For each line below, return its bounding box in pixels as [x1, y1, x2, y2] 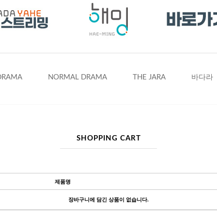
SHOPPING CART [76, 135, 141, 142]
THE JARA [132, 74, 166, 81]
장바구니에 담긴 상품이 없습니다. [68, 197, 149, 202]
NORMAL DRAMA [47, 74, 107, 81]
